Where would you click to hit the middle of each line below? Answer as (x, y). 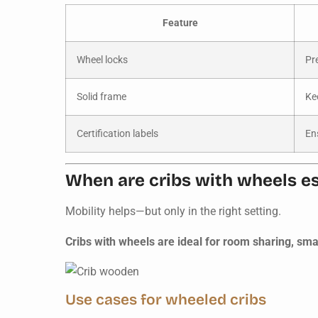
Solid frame (102, 97)
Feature (180, 23)
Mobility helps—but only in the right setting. (173, 212)
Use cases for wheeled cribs (166, 300)
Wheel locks (102, 60)
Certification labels (117, 134)
